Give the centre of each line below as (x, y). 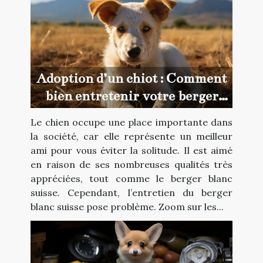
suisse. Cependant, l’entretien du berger (131, 193)
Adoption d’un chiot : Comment (131, 79)
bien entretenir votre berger (131, 96)
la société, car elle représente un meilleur (131, 136)
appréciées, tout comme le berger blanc (131, 179)
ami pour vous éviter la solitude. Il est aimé (131, 151)
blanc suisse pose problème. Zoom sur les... (127, 207)
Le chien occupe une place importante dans (131, 122)
